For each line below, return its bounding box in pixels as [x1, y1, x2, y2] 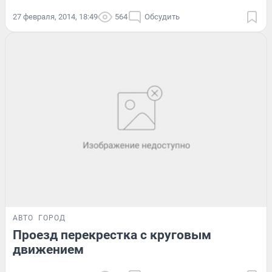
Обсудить [144, 12, 180, 22]
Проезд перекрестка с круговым [13, 227, 211, 242]
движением [13, 242, 84, 257]
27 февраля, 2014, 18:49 [13, 12, 98, 22]
